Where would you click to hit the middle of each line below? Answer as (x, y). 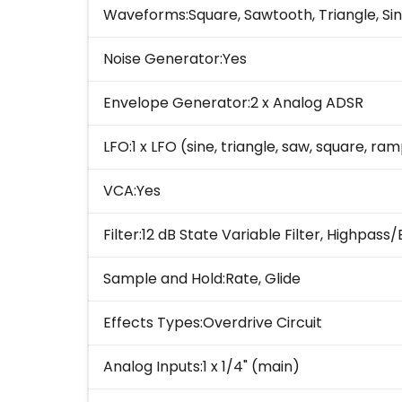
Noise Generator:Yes (175, 59)
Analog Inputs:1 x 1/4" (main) (201, 367)
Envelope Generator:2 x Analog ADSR (233, 103)
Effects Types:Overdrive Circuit (213, 323)
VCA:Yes (132, 191)
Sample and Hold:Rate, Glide (202, 279)
